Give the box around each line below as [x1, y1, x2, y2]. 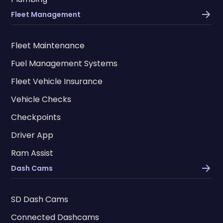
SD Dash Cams [11, 194, 69, 206]
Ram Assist [11, 147, 54, 159]
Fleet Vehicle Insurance [11, 76, 103, 88]
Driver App [11, 129, 54, 141]
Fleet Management [11, 9, 81, 19]
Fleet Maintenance [11, 40, 85, 52]
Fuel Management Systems [11, 58, 118, 70]
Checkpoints [11, 111, 61, 123]
